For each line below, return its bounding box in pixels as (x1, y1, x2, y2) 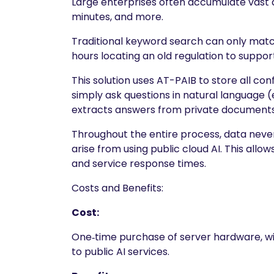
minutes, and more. (72, 10, 163, 24)
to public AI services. (72, 245, 169, 259)
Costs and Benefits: (72, 181, 163, 196)
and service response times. (72, 157, 206, 171)
